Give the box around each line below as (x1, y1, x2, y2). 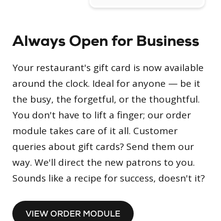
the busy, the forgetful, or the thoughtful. (12, 93, 200, 106)
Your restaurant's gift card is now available (12, 61, 204, 74)
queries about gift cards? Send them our (12, 140, 194, 153)
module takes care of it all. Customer (12, 124, 178, 138)
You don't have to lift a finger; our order (12, 109, 191, 122)
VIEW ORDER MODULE (26, 208, 120, 220)
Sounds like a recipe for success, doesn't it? (12, 172, 205, 185)
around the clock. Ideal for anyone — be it (12, 77, 200, 90)
